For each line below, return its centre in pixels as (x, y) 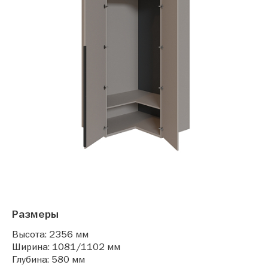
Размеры (35, 214)
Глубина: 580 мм (48, 259)
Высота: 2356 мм (50, 234)
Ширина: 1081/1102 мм (66, 247)
